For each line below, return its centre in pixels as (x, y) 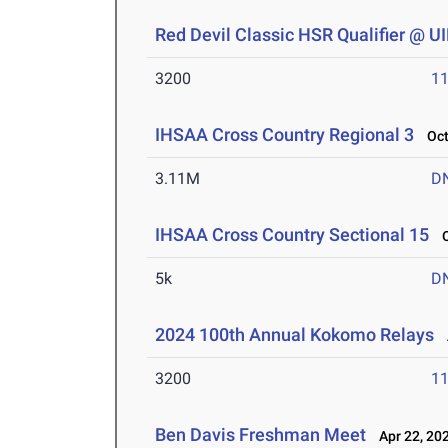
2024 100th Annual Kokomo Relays (295, 335)
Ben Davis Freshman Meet (261, 435)
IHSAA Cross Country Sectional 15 (292, 235)
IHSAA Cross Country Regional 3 (285, 135)
